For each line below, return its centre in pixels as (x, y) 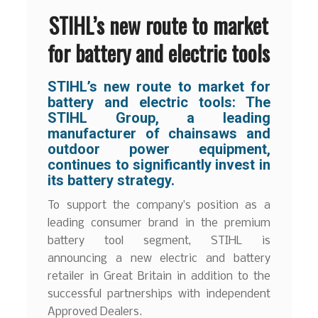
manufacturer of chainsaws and (159, 133)
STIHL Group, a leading (159, 117)
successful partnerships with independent (159, 295)
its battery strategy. (111, 180)
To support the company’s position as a (159, 206)
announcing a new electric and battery (159, 259)
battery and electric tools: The (159, 102)
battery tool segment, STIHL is (159, 241)
